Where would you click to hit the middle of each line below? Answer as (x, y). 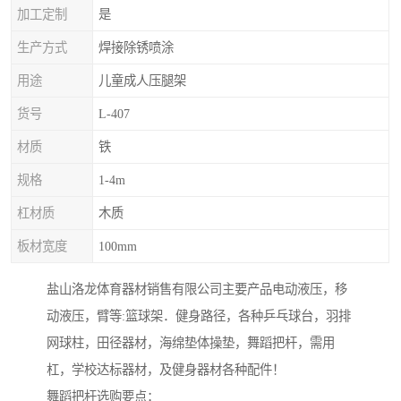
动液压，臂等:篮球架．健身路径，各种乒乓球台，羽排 (199, 316)
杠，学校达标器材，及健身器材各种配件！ (166, 370)
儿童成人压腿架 (142, 81)
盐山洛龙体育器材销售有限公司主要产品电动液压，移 (197, 290)
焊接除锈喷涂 (136, 47)
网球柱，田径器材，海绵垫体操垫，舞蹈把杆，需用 (191, 343)
